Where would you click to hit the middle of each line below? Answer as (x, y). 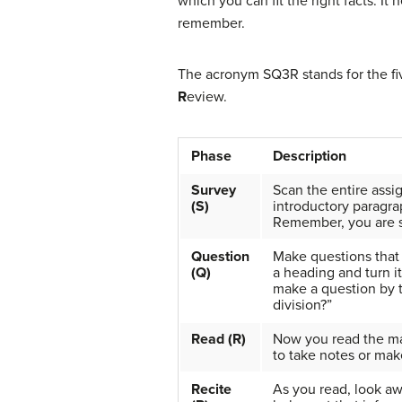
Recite (211, 389)
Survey (214, 190)
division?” (302, 305)
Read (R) (220, 339)
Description (310, 156)
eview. (207, 96)
